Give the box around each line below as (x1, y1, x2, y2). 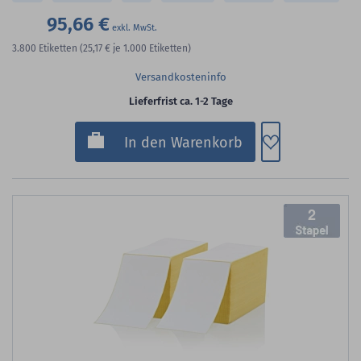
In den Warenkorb (124, 134, 243, 152)
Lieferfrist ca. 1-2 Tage (128, 95, 233, 108)
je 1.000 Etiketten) (113, 43, 191, 55)
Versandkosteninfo (135, 71, 226, 84)
